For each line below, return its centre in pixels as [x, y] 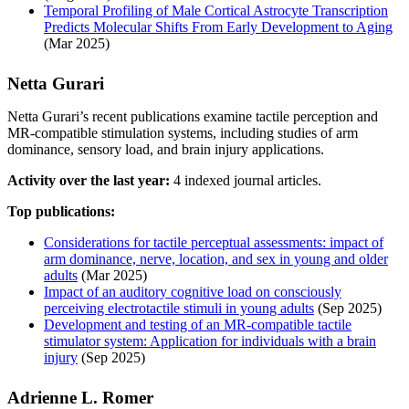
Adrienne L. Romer [80, 397]
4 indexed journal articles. [246, 180]
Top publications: [61, 211]
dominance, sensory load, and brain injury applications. [166, 149]
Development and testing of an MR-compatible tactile [198, 324]
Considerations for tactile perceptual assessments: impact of [214, 242]
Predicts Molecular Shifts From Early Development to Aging [218, 26]
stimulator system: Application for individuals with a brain [210, 341]
